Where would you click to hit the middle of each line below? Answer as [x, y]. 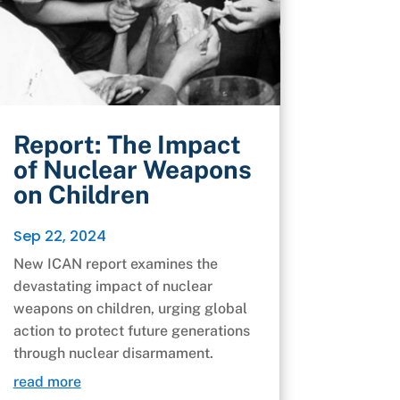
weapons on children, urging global [130, 309]
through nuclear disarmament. [113, 354]
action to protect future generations [131, 331]
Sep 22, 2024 [59, 237]
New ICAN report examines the [115, 264]
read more [47, 382]
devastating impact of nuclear [112, 287]
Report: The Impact [127, 145]
